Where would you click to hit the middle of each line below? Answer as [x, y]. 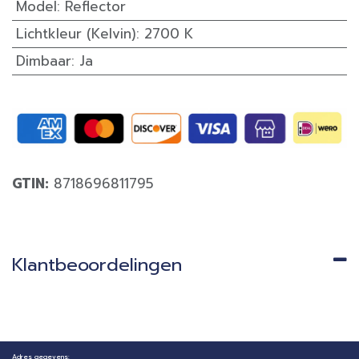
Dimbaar [43, 61]
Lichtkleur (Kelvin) [76, 34]
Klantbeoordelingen [97, 265]
